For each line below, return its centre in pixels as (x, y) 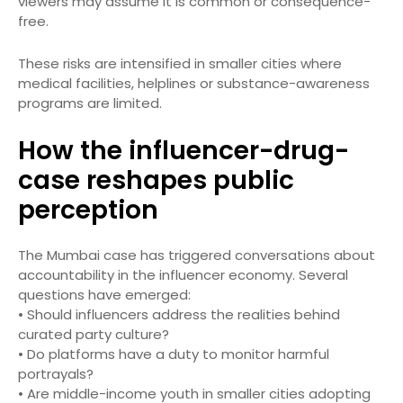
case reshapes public (156, 181)
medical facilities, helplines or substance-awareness (194, 84)
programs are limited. (90, 103)
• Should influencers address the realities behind (179, 315)
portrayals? (56, 374)
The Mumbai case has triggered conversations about (197, 255)
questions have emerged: (104, 295)
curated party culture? (94, 335)
